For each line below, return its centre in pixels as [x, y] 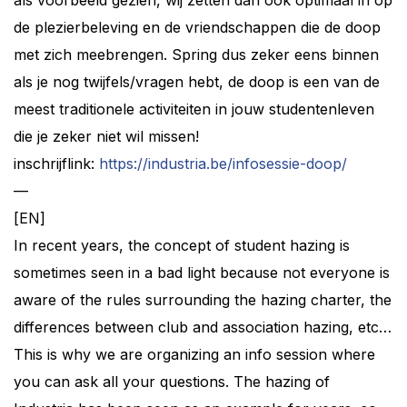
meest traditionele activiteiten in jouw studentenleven [194, 109]
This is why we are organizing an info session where [194, 354]
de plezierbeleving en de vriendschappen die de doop [197, 27]
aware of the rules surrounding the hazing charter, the [203, 300]
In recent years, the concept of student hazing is [182, 245]
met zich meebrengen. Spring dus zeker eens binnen [196, 55]
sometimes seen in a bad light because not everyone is [202, 273]
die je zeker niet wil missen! [106, 136]
